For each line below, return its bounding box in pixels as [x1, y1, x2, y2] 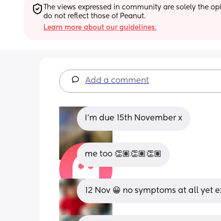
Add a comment [85, 76, 149, 85]
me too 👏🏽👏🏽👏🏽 [85, 150, 162, 158]
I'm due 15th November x [85, 114, 183, 122]
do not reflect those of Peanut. [43, 12, 146, 20]
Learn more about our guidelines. [43, 24, 156, 31]
